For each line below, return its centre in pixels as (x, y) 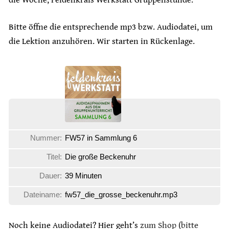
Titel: (54, 157)
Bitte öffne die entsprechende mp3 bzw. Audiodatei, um (111, 27)
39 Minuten (83, 176)
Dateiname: (43, 195)
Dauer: (51, 176)
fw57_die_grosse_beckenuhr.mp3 (121, 195)
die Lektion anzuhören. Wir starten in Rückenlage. (102, 42)
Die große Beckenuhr (100, 157)
